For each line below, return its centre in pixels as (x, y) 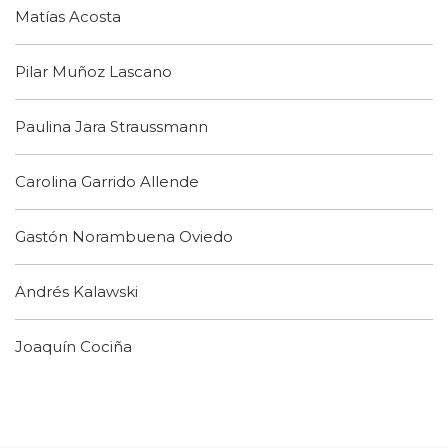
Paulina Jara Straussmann (111, 126)
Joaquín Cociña (73, 346)
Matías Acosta (68, 16)
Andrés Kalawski (76, 291)
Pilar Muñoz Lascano (93, 71)
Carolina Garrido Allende (107, 181)
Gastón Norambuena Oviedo (124, 236)
